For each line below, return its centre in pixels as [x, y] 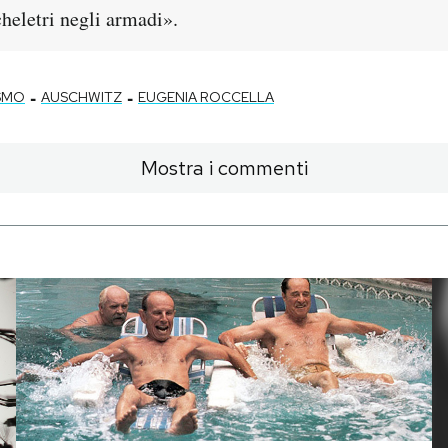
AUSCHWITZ [81, 96]
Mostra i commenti [224, 167]
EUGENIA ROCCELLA [206, 96]
